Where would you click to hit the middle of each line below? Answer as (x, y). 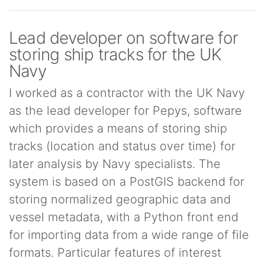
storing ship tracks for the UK (115, 54)
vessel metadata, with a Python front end (124, 217)
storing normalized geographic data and (120, 199)
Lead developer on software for (124, 38)
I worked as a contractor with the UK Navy (127, 93)
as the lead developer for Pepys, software (125, 111)
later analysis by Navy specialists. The (115, 164)
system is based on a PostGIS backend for (127, 182)
